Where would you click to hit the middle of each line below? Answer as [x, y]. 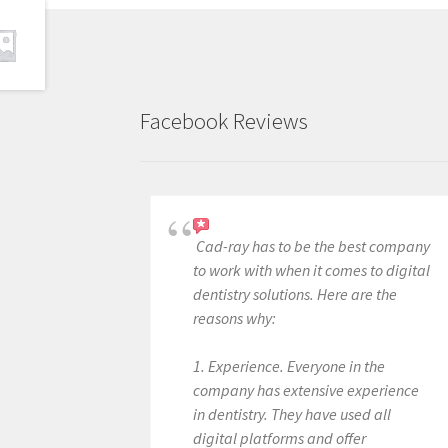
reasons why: [235, 318]
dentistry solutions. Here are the [295, 294]
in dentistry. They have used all [292, 414]
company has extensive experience [306, 390]
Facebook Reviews [224, 120]
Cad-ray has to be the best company [313, 246]
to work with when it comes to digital [312, 270]
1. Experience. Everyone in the [289, 366]
